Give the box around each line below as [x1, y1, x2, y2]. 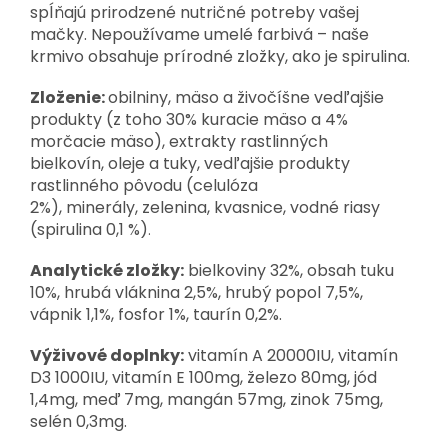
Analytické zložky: [30, 258, 184, 282]
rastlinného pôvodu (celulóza [30, 173, 258, 197]
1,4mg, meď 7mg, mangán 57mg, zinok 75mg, [30, 387, 383, 411]
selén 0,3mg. [30, 409, 127, 433]
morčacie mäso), [30, 129, 169, 153]
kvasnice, [214, 195, 290, 219]
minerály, [66, 195, 142, 219]
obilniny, [108, 85, 175, 109]
